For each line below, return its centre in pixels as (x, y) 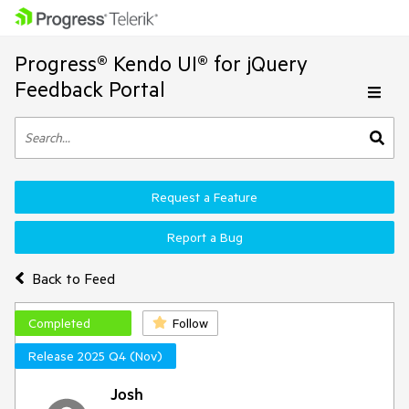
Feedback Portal (90, 89)
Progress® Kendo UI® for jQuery (161, 63)
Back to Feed (73, 278)
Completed (59, 323)
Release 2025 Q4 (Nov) (95, 356)
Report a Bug (204, 237)
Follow (190, 323)
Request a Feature (204, 197)
